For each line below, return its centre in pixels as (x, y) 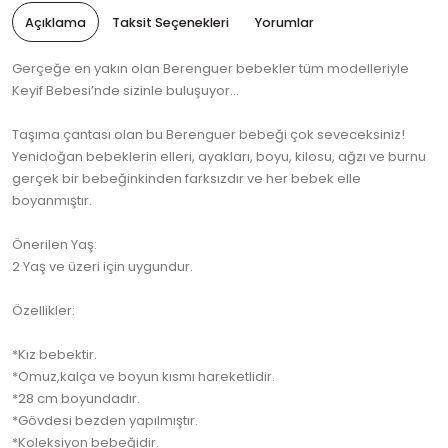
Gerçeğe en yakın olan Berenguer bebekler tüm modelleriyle (210, 69)
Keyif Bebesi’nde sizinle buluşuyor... (125, 91)
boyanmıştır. (52, 201)
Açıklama (55, 23)
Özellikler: (43, 311)
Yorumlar (284, 23)
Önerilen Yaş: (54, 245)
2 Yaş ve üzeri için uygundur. (102, 267)
